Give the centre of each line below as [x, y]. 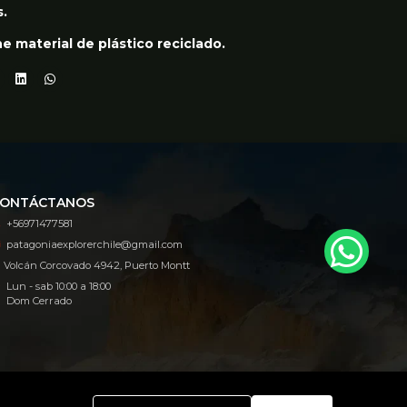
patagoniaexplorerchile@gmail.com [95, 245]
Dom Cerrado [40, 301]
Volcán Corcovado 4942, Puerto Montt [97, 266]
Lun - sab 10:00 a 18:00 [59, 287]
